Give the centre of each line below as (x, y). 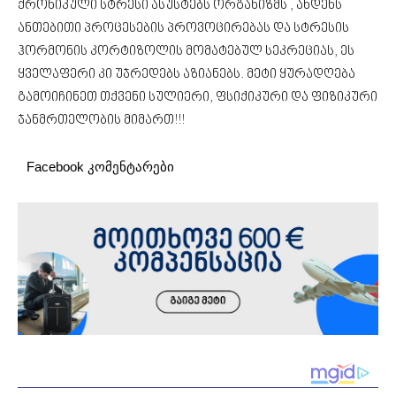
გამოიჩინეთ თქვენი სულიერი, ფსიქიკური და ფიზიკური (198, 97)
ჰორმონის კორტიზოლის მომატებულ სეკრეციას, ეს (186, 51)
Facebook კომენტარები (100, 166)
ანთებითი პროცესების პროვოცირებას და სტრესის (183, 28)
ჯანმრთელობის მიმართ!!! (101, 120)
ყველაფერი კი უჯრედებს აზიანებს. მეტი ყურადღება (187, 74)
